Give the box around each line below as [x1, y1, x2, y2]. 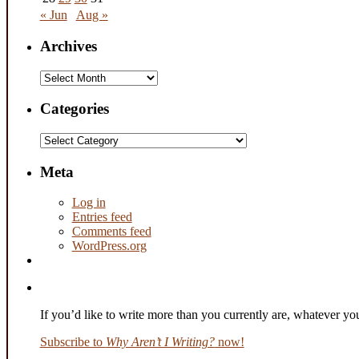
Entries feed [71, 210, 132, 224]
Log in [71, 196, 106, 210]
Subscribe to [39, 335, 106, 349]
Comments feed [71, 224, 151, 239]
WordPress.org [71, 239, 147, 253]
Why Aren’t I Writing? [105, 335, 215, 349]
